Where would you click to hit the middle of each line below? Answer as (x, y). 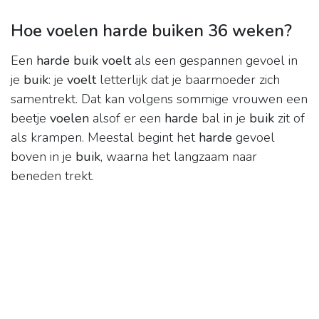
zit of (289, 119)
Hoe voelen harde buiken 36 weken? (151, 31)
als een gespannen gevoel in (214, 61)
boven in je (43, 157)
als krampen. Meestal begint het (105, 138)
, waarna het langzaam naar (179, 157)
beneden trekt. (52, 176)
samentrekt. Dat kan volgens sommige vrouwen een (159, 99)
